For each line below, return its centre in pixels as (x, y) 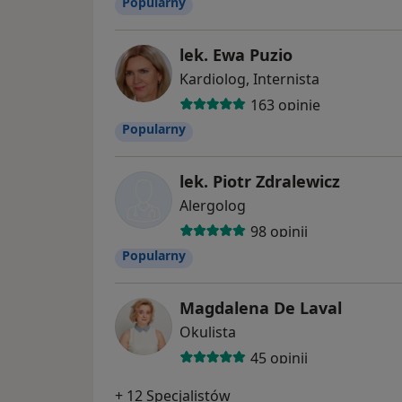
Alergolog (213, 206)
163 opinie (285, 105)
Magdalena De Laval (261, 308)
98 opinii (279, 231)
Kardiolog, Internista (249, 79)
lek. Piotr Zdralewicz (260, 182)
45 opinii (279, 358)
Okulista (208, 332)
